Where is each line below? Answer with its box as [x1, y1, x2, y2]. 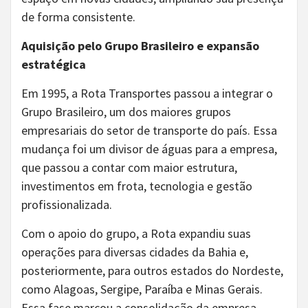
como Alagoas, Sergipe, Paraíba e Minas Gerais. [21, 281, 263, 297]
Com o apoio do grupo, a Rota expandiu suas [21, 225, 251, 241]
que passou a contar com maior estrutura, [21, 159, 237, 175]
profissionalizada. [21, 197, 112, 212]
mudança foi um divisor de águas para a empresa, [21, 141, 277, 157]
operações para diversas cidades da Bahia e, [21, 244, 248, 260]
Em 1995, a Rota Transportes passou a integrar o [21, 85, 273, 101]
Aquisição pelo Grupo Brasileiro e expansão [21, 38, 259, 54]
